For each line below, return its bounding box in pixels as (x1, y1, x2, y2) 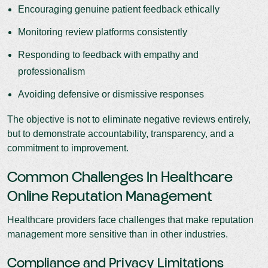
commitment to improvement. (7, 142, 129, 153)
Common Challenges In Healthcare (7, 169, 233, 186)
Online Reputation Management (7, 188, 212, 205)
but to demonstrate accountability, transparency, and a (7, 128, 234, 139)
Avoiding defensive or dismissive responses (18, 89, 204, 99)
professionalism (18, 66, 85, 77)
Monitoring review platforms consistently (18, 26, 187, 37)
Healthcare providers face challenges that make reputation (7, 214, 254, 225)
